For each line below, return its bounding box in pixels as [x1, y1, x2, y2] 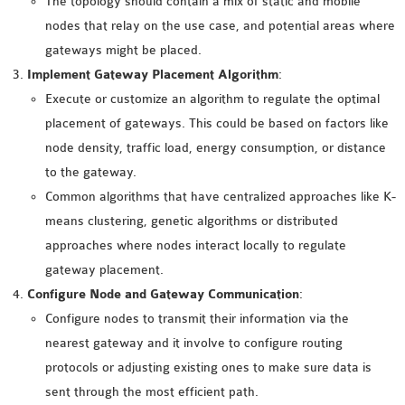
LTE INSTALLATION [169, 74, 294, 93]
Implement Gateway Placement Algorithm [27, 67, 278, 82]
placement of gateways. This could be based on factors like [45, 116, 389, 131]
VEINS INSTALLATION [169, 172, 310, 191]
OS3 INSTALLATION [169, 123, 295, 142]
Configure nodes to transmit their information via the [45, 311, 349, 326]
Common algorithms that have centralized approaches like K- [45, 189, 396, 204]
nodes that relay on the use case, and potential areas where [45, 18, 395, 33]
